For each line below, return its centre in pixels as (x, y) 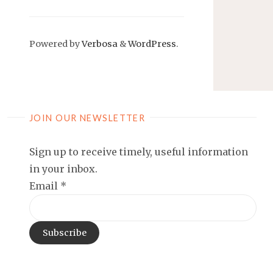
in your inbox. (63, 168)
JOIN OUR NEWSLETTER (87, 118)
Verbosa (99, 44)
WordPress (152, 44)
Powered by (55, 44)
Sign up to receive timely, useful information (139, 151)
